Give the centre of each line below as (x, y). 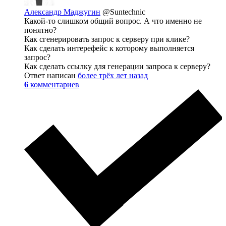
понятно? (40, 30)
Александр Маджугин (62, 12)
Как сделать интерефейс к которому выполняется (109, 48)
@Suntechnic (124, 12)
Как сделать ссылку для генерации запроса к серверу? (117, 66)
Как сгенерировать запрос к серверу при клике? (107, 39)
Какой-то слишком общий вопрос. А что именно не (113, 21)
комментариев (55, 84)
